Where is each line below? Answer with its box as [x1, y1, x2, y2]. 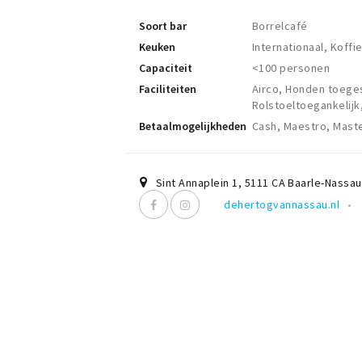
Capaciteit [139, 61, 192, 76]
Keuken [139, 40, 175, 55]
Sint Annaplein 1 [155, 175, 238, 191]
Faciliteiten [139, 82, 196, 97]
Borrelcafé [252, 19, 308, 34]
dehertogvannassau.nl [224, 197, 340, 213]
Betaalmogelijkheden [139, 119, 246, 134]
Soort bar [139, 19, 187, 34]
